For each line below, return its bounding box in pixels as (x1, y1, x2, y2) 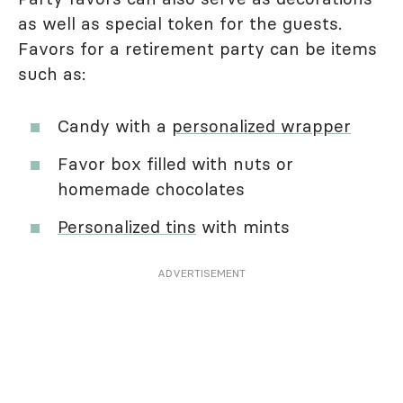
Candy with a (58, 115, 172, 138)
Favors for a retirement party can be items (18, 38, 377, 60)
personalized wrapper (172, 115, 351, 138)
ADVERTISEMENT (157, 266, 246, 281)
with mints (196, 216, 290, 238)
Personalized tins (58, 216, 196, 238)
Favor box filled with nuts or (58, 153, 293, 175)
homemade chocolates (58, 178, 245, 201)
